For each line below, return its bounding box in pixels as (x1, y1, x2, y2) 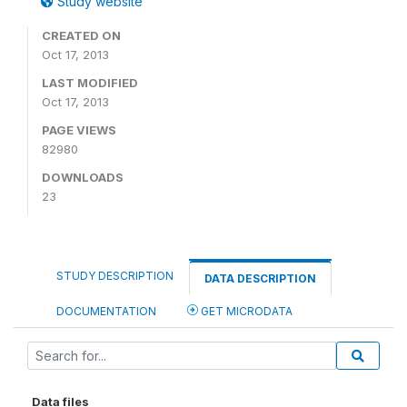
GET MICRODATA (198, 304, 293, 318)
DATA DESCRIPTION (204, 272, 316, 285)
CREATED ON (42, 28, 121, 43)
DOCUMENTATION (56, 304, 156, 318)
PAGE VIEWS (42, 123, 116, 137)
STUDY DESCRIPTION (56, 269, 174, 283)
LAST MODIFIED (42, 75, 138, 90)
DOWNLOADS (42, 170, 124, 184)
